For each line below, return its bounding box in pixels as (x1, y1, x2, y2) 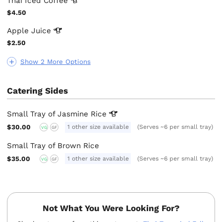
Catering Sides (7, 86, 68, 96)
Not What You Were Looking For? (43, 203, 179, 214)
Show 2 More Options (20, 58, 91, 66)
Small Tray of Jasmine (7, 110, 91, 119)
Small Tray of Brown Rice (7, 141, 100, 150)
